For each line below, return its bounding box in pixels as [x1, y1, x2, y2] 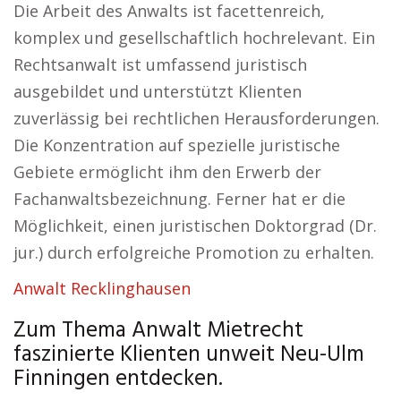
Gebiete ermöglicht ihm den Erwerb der [13, 161, 321, 183]
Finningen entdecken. [13, 362, 223, 397]
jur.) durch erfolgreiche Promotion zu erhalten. [13, 242, 374, 263]
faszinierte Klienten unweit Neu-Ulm [13, 337, 364, 373]
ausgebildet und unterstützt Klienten [13, 81, 302, 102]
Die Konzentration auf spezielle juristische [13, 134, 340, 156]
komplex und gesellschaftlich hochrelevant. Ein [13, 27, 375, 48]
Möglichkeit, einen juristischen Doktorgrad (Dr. [13, 215, 377, 236]
